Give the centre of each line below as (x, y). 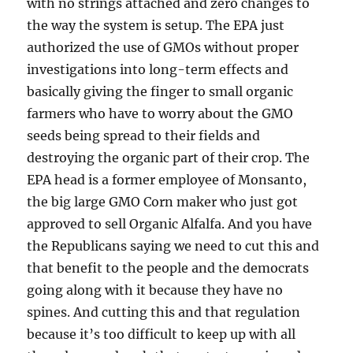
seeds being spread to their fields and (144, 136)
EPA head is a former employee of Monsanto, (167, 180)
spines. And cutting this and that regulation (164, 312)
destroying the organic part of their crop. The (169, 158)
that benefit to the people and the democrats (168, 268)
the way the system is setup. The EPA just (156, 25)
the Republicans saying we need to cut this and (173, 246)
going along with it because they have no (155, 290)
